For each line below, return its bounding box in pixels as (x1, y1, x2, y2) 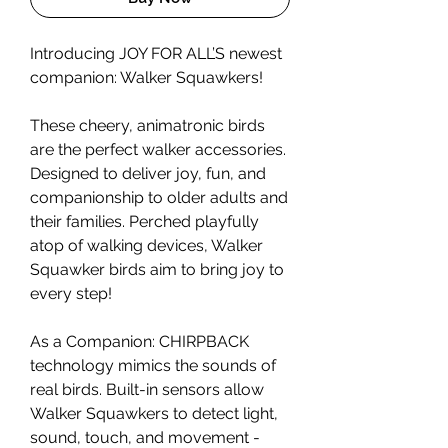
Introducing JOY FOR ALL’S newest (30, 44, 282, 64)
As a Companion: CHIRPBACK (30, 332, 249, 352)
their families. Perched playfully (30, 212, 259, 232)
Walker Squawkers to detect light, (30, 404, 278, 424)
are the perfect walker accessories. (30, 140, 286, 160)
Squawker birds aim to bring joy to (30, 260, 284, 280)
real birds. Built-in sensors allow (30, 380, 264, 400)
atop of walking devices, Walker (30, 236, 263, 256)
